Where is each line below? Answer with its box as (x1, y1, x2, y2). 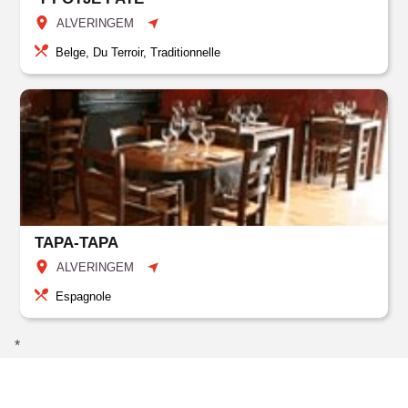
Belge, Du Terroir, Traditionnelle (56, 46, 221, 59)
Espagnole (56, 290, 112, 303)
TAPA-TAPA (35, 234, 119, 251)
